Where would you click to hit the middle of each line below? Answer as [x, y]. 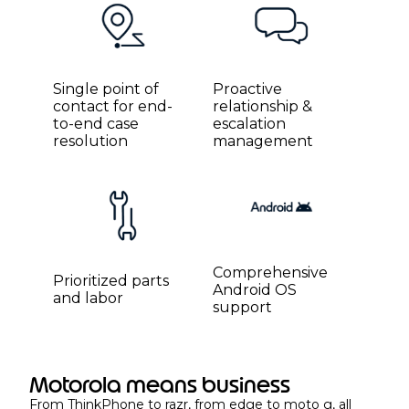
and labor [89, 299]
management [262, 141]
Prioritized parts [111, 281]
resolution [91, 141]
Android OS [254, 289]
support [242, 307]
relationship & [262, 106]
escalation [249, 123]
